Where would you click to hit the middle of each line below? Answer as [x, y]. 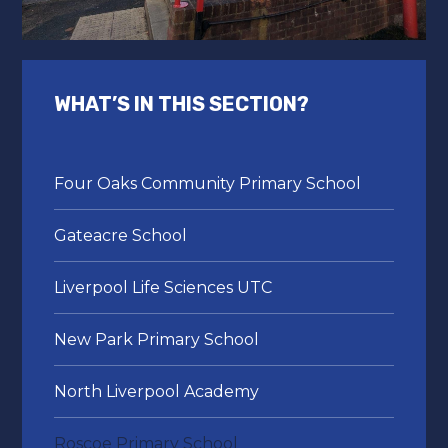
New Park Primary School [157, 340]
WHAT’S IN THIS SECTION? [182, 104]
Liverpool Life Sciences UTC [163, 288]
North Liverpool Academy [157, 392]
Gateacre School [121, 236]
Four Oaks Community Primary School [208, 184]
